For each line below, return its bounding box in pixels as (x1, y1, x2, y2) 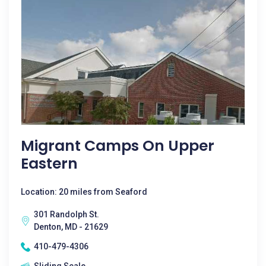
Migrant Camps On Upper (21, 135, 214, 156)
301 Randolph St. (34, 210, 99, 219)
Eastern (21, 153, 78, 174)
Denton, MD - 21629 (34, 222, 108, 232)
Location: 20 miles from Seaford (21, 187, 147, 197)
